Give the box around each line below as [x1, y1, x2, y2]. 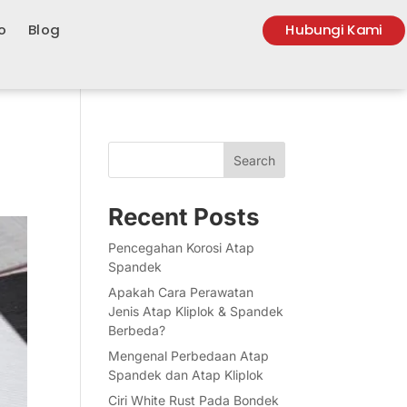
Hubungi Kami [285, 20, 382, 40]
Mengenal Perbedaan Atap [108, 348, 270, 363]
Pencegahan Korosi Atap [108, 240, 255, 255]
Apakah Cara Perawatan [108, 284, 254, 300]
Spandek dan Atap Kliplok [108, 367, 264, 382]
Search [233, 152, 275, 168]
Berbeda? [108, 323, 166, 338]
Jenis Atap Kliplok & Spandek [108, 303, 284, 319]
